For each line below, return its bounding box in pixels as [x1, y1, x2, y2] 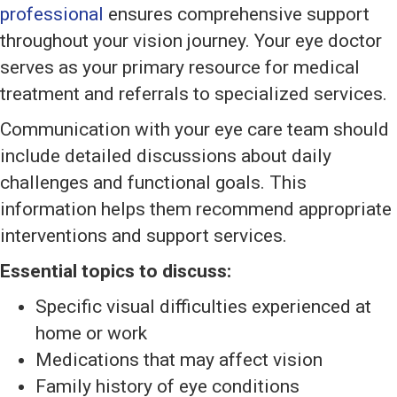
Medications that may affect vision [35, 349, 323, 371]
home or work [35, 323, 147, 345]
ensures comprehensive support [104, 4, 370, 26]
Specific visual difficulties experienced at [35, 296, 371, 318]
